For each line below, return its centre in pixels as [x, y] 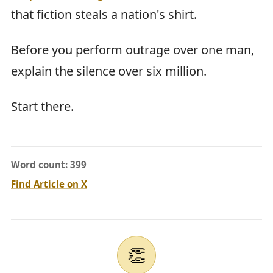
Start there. [42, 107]
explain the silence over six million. [109, 71]
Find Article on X [49, 184]
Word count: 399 [49, 165]
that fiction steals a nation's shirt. [104, 14]
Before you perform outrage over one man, [133, 49]
